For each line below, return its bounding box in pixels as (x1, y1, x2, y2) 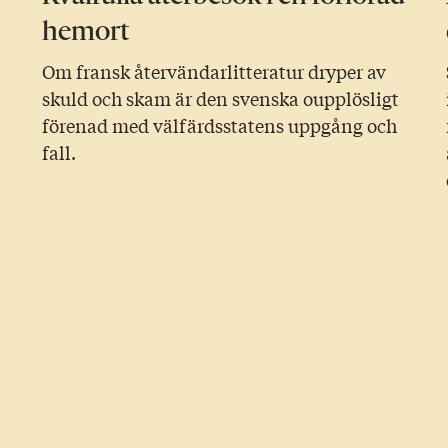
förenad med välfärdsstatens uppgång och (41, 112, 397, 139)
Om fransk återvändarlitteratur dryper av (41, 58, 386, 85)
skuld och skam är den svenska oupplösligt (41, 85, 399, 112)
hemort (41, 14, 130, 48)
